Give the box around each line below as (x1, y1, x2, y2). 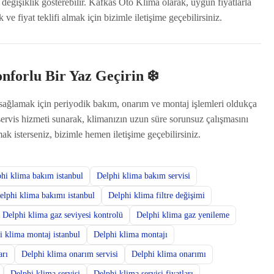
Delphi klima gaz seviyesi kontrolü (2, 210, 123, 220)
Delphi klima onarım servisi (21, 249, 118, 259)
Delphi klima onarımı (131, 249, 206, 259)
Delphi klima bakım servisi (97, 171, 190, 180)
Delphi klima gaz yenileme (136, 210, 229, 220)
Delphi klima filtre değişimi (108, 190, 205, 200)
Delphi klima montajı (94, 229, 168, 239)
